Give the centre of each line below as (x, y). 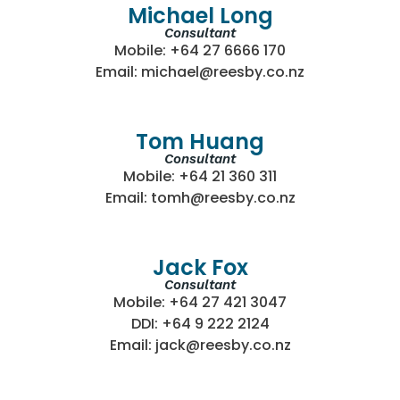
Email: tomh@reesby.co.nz (200, 198)
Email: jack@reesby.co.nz (200, 346)
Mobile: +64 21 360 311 (200, 177)
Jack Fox (200, 268)
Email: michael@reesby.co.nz (200, 72)
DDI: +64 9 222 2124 (200, 324)
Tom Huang (200, 142)
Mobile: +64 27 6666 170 (200, 51)
